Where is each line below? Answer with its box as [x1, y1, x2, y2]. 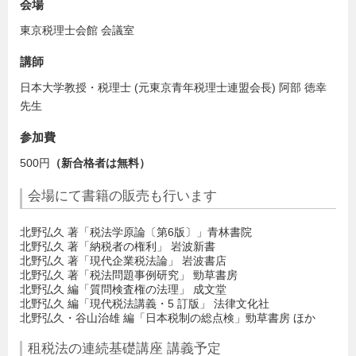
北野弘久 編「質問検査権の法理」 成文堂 [20, 282, 226, 296]
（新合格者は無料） [50, 156, 150, 169]
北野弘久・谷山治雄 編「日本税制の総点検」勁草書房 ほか [20, 311, 315, 324]
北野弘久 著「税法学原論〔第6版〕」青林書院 [20, 225, 252, 238]
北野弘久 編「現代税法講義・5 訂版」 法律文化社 [20, 296, 269, 310]
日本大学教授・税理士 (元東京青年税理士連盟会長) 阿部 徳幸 [20, 80, 327, 94]
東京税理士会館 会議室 [20, 23, 134, 37]
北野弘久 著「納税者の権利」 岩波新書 [20, 239, 215, 253]
